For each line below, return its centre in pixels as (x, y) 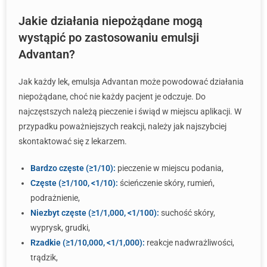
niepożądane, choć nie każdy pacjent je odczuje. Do (112, 97)
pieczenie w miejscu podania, (170, 168)
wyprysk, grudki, (60, 228)
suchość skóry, (187, 213)
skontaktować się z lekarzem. (73, 141)
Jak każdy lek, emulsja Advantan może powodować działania (131, 82)
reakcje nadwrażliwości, (190, 243)
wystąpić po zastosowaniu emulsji (109, 38)
